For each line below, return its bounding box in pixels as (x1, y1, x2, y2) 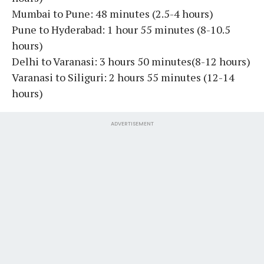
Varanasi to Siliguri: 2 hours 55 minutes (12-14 (12, 70, 235, 84)
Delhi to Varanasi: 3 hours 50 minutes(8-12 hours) (12, 54, 250, 68)
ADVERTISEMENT (110, 120, 154, 127)
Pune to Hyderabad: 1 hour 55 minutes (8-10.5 (12, 22, 230, 37)
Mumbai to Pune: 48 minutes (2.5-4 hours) (12, 6, 213, 21)
